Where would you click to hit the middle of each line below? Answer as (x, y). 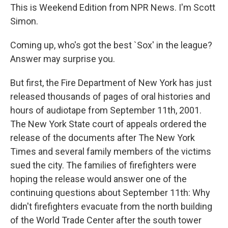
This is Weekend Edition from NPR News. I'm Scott (113, 7)
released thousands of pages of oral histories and (110, 96)
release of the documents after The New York (103, 138)
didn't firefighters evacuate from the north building (111, 206)
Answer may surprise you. (63, 59)
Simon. (24, 21)
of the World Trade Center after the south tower (106, 220)
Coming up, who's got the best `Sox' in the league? (111, 45)
